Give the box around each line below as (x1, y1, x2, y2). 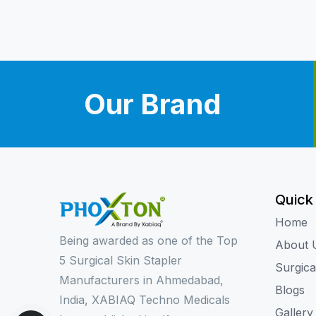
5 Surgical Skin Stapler (59, 253, 182, 267)
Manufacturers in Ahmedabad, (59, 272, 224, 287)
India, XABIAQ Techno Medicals (59, 292, 230, 307)
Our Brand (83, 87, 221, 121)
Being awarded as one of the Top (59, 233, 238, 248)
